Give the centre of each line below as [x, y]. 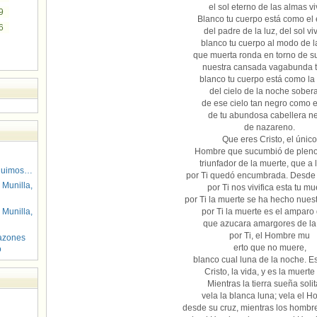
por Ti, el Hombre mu [270, 236]
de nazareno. [270, 127]
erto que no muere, [270, 248]
